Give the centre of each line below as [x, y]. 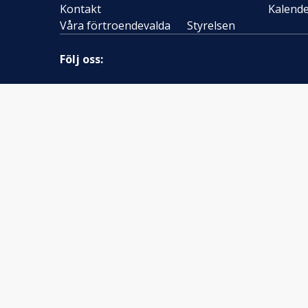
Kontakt [80, 9]
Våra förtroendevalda [115, 25]
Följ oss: [81, 59]
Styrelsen [211, 25]
